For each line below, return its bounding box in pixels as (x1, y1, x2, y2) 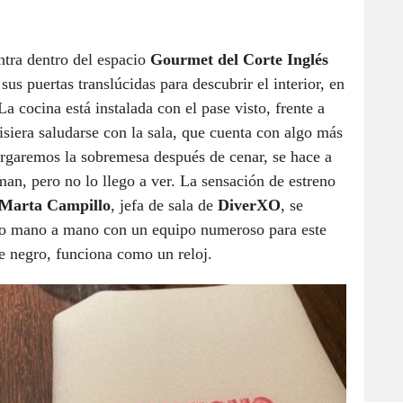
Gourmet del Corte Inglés (150, 49, 328, 68)
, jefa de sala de (111, 195, 213, 214)
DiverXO (213, 195, 281, 214)
